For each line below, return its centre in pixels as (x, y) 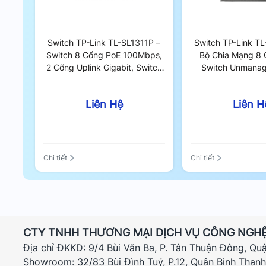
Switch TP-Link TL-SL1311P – (104, 42)
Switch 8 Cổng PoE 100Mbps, (104, 55)
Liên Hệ (104, 104)
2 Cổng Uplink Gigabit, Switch (104, 67)
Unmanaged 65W (104, 80)
